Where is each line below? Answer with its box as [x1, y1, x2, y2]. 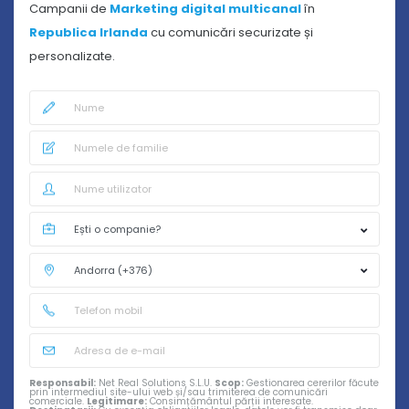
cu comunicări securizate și [151, 24, 313, 41]
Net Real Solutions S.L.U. [96, 376, 215, 391]
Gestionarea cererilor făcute [244, 376, 379, 391]
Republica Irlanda [29, 24, 151, 41]
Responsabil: [29, 376, 96, 391]
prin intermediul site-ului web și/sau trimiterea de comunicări [29, 385, 328, 400]
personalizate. [29, 47, 115, 65]
